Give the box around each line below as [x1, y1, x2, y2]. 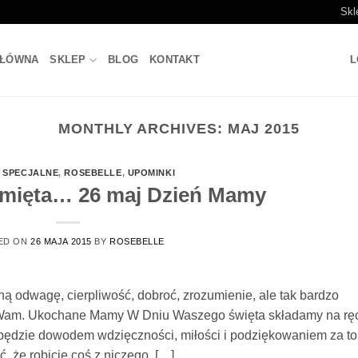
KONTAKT [149, 54, 200, 66]
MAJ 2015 [227, 120, 300, 137]
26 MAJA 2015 [30, 236, 92, 246]
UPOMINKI [127, 168, 176, 178]
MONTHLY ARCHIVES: [58, 120, 228, 137]
